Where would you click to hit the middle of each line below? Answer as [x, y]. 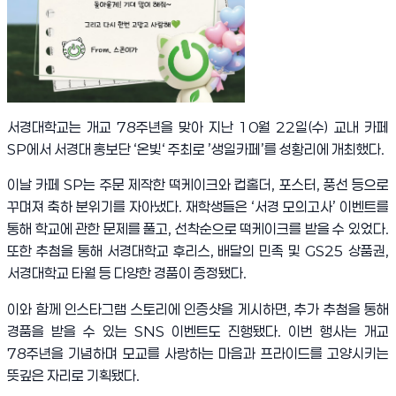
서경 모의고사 [293, 207]
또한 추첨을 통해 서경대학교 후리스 [109, 251]
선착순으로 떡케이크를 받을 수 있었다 [280, 229]
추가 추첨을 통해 [342, 310]
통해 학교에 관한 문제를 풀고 [88, 229]
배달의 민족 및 [262, 251]
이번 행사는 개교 [339, 332]
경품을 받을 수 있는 [71, 332]
